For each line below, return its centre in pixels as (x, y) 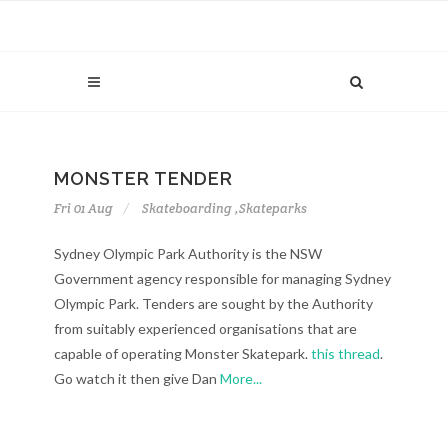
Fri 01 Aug (83, 208)
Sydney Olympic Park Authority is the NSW (188, 253)
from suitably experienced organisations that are (205, 328)
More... (241, 378)
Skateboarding (187, 208)
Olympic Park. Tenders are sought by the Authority (213, 303)
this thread (345, 353)
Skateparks (273, 208)
